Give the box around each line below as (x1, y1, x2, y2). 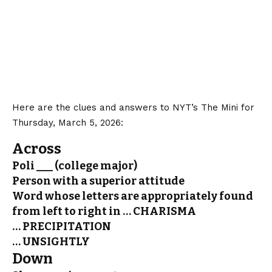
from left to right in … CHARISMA (12, 204, 196, 218)
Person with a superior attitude (12, 174, 185, 188)
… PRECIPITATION (12, 219, 111, 233)
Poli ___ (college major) (12, 158, 137, 172)
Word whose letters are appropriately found (12, 189, 253, 203)
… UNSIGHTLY (12, 234, 90, 248)
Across (12, 140, 61, 157)
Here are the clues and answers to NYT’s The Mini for (12, 101, 254, 113)
